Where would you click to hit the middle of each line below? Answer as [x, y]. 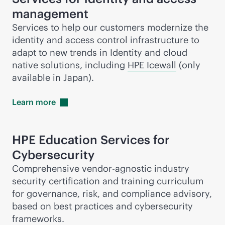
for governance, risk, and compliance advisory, [112, 194]
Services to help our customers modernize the [110, 27]
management [50, 14]
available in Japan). [53, 78]
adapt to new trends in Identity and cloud [100, 52]
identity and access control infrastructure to [106, 40]
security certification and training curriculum [108, 181]
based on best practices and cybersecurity [102, 206]
